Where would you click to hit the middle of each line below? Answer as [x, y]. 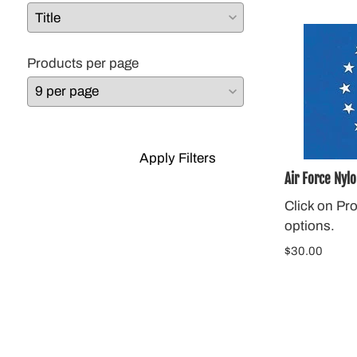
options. [310, 226]
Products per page [83, 63]
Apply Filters [178, 158]
